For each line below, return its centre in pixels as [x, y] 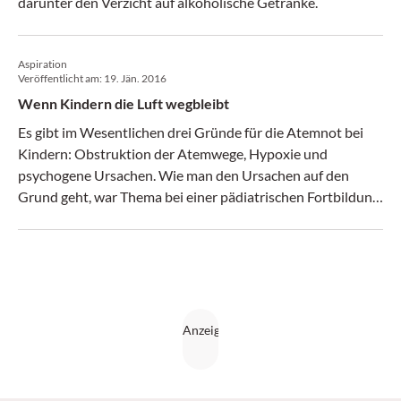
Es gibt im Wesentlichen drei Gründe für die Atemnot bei [191, 132]
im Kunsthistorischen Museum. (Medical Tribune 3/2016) [193, 218]
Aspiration [43, 64]
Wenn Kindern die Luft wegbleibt [124, 103]
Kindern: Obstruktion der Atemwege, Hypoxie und [173, 154]
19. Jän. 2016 [135, 78]
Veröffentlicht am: [61, 78]
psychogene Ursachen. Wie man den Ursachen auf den [183, 175]
